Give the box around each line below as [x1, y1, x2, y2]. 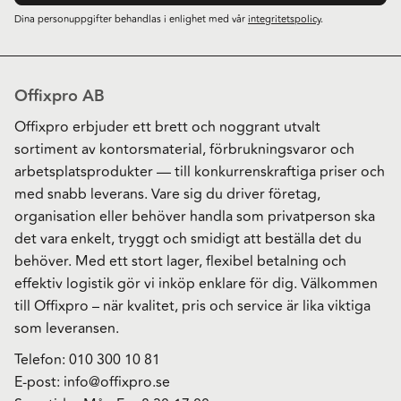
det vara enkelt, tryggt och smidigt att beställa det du [14, 228, 362, 251]
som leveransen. [14, 318, 119, 340]
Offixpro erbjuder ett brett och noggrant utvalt [14, 116, 320, 139]
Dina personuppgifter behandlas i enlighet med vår [14, 11, 248, 27]
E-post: [14, 371, 64, 393]
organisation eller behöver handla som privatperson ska [14, 206, 375, 228]
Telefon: [14, 348, 69, 371]
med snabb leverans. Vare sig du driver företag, [14, 183, 320, 206]
